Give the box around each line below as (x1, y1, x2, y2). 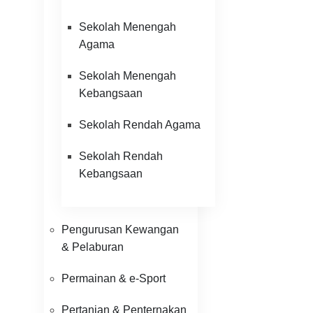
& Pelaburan (61, 241, 124, 253)
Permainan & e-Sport (61, 272, 166, 284)
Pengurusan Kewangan (61, 224, 179, 235)
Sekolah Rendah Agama (79, 119, 201, 131)
